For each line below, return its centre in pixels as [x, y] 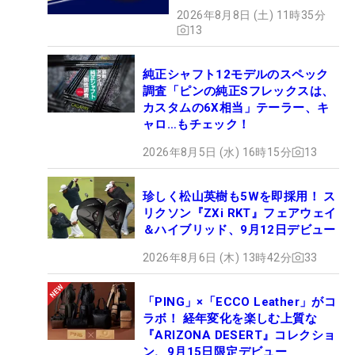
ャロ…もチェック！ [197, 124]
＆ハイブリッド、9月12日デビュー [239, 229]
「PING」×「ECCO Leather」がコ [240, 302]
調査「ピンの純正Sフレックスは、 [239, 91]
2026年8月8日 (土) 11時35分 [251, 15]
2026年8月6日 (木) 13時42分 [217, 257]
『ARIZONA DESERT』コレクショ [239, 335]
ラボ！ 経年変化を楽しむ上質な [230, 318]
